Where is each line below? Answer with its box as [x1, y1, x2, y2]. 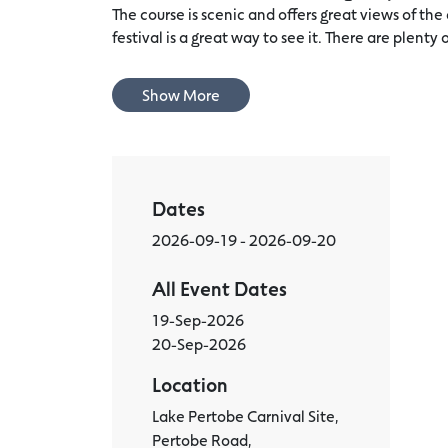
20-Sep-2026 [152, 332, 246, 355]
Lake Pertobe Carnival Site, [152, 404, 339, 427]
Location [152, 369, 228, 399]
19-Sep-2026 [152, 308, 244, 331]
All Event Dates [152, 273, 287, 303]
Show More [142, 83, 220, 106]
